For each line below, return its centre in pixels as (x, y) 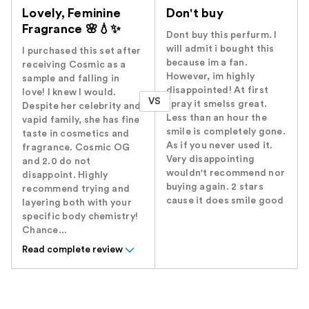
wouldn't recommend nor (226, 173)
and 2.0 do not (57, 161)
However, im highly (210, 76)
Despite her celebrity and (82, 106)
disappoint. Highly (65, 175)
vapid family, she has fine (81, 120)
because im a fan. (207, 62)
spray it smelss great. (217, 104)
